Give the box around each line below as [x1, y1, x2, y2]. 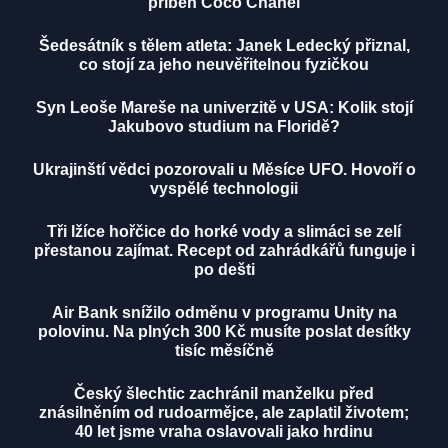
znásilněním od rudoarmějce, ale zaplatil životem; [39, 404, 409, 422]
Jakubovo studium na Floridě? [108, 118, 340, 136]
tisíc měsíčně [174, 342, 274, 360]
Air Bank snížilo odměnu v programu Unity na [51, 304, 397, 322]
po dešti [193, 261, 255, 279]
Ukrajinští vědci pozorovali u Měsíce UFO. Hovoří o [32, 161, 416, 179]
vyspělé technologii [150, 180, 298, 198]
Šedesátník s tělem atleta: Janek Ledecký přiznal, [38, 37, 410, 55]
